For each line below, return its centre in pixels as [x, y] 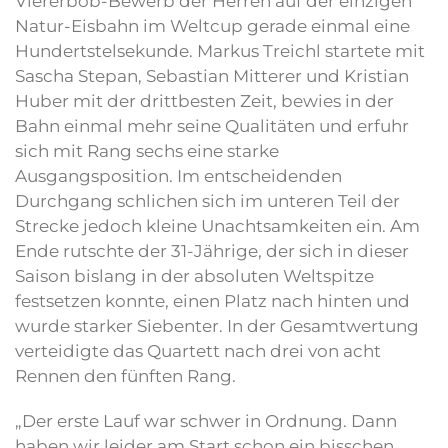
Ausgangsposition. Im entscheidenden [178, 176]
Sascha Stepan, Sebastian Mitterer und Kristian [212, 76]
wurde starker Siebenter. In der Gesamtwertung [217, 326]
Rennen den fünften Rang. [125, 376]
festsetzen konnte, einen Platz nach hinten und [212, 301]
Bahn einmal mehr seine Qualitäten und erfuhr [212, 126]
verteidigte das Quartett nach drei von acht [198, 351]
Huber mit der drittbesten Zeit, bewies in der [204, 101]
